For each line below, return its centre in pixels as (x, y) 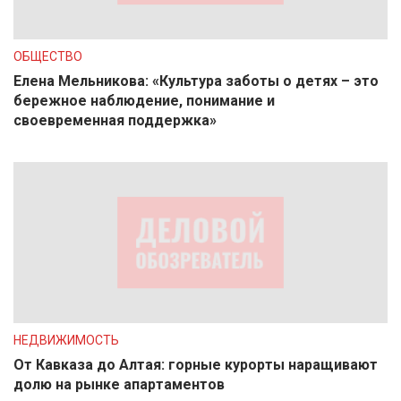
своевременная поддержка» (115, 120)
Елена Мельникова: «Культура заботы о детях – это (196, 81)
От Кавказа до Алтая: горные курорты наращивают (196, 365)
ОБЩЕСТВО (48, 56)
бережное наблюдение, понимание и (144, 101)
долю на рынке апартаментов (119, 384)
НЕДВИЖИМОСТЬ (66, 340)
